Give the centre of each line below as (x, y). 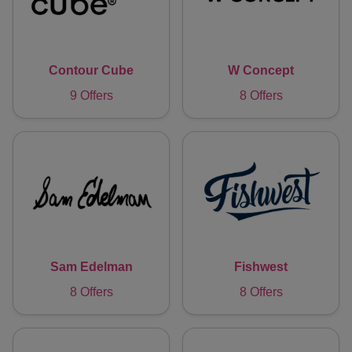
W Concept (261, 70)
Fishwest (261, 267)
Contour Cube (91, 70)
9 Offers (91, 95)
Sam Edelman (91, 267)
